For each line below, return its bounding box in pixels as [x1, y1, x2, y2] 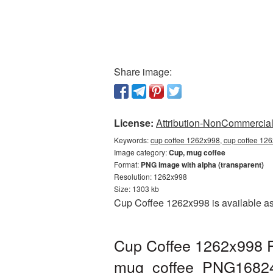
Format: [114, 159, 141, 169]
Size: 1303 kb [114, 183, 159, 194]
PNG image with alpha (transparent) [141, 159, 264, 170]
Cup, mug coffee [169, 147, 225, 158]
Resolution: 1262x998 [114, 171, 187, 182]
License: [114, 116, 154, 130]
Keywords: [114, 135, 151, 145]
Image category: [114, 147, 169, 157]
